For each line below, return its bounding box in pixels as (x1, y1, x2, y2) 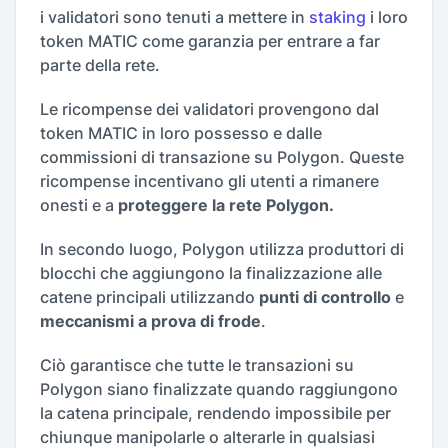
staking (309, 7, 366, 28)
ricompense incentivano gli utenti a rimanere (40, 171, 379, 192)
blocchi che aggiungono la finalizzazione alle (40, 263, 382, 284)
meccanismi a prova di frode (40, 311, 261, 332)
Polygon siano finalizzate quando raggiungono (40, 379, 398, 400)
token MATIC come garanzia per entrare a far (40, 31, 380, 52)
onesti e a (40, 195, 118, 216)
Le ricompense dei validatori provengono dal (40, 99, 379, 120)
